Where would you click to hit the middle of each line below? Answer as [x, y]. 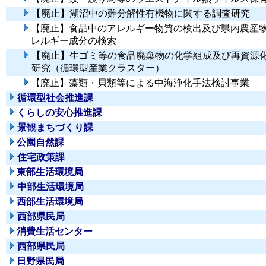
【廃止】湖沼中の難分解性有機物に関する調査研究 [141, 14]
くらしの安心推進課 [59, 113]
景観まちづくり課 [55, 128]
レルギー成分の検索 [74, 41]
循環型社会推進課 [55, 98]
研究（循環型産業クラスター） [98, 68]
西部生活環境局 [50, 202]
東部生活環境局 [50, 172]
